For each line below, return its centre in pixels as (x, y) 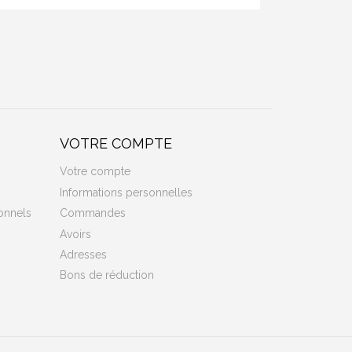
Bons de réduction (107, 275)
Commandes (93, 213)
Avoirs (75, 234)
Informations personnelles (126, 192)
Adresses (83, 254)
